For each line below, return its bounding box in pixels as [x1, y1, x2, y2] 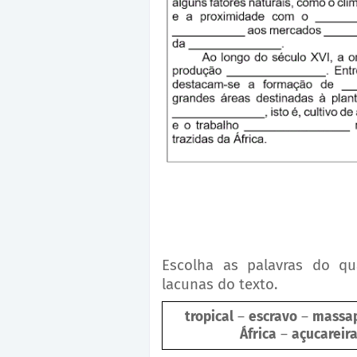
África [239, 326, 277, 343]
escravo [249, 308, 297, 326]
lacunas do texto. [162, 276, 281, 294]
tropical [185, 308, 233, 326]
